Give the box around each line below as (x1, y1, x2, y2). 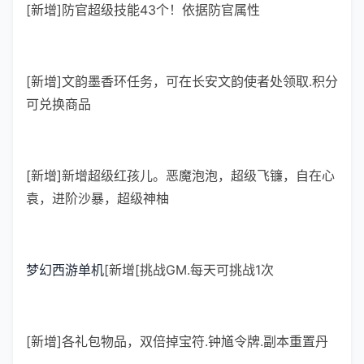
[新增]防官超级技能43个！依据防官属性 (26, 2, 260, 18)
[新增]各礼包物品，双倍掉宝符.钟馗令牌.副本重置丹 (26, 333, 328, 349)
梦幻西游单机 (26, 262, 104, 278)
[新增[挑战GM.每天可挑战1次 (104, 262, 274, 278)
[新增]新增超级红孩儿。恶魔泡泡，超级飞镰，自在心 (26, 167, 335, 184)
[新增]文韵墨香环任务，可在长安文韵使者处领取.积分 (26, 73, 338, 89)
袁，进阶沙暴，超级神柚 (26, 190, 169, 206)
